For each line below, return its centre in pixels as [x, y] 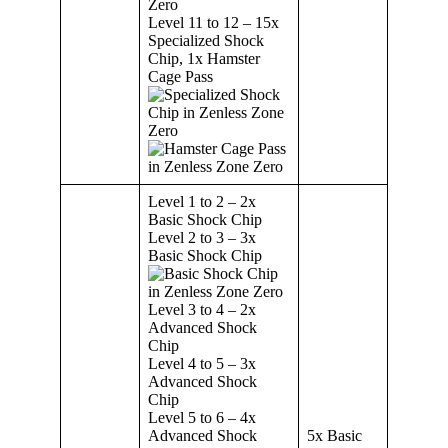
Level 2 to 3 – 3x [202, 237]
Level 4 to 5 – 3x [202, 363]
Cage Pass [180, 76]
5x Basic [334, 435]
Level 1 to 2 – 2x [202, 201]
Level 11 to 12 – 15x [213, 22]
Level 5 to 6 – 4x [202, 417]
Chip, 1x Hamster [204, 58]
